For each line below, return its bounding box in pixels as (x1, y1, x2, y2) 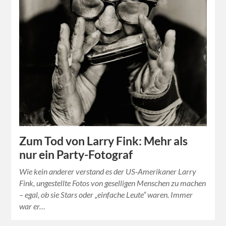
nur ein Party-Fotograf (19, 148, 133, 162)
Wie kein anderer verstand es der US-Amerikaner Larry (19, 166, 197, 177)
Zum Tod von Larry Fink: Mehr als (19, 134, 188, 148)
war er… (19, 201, 46, 211)
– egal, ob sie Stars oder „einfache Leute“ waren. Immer (19, 190, 193, 200)
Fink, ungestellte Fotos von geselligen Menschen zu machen (19, 178, 206, 188)
